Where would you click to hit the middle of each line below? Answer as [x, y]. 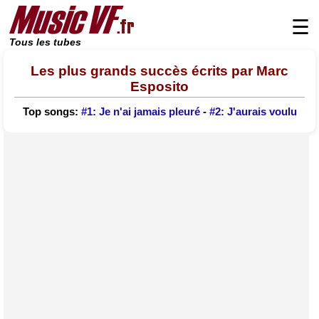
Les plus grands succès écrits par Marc [159, 70]
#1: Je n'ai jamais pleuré [140, 112]
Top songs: [52, 112]
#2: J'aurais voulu [253, 112]
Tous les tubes [45, 42]
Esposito [159, 86]
